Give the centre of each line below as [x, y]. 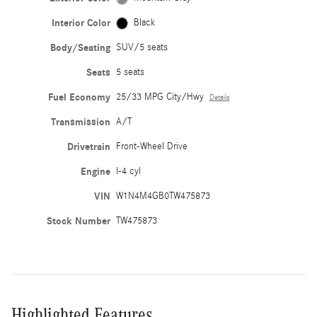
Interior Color [81, 23]
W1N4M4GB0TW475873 [163, 196]
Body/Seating [80, 48]
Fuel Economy [79, 98]
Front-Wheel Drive [151, 147]
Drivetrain [88, 147]
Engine [95, 172]
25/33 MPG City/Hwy [160, 97]
